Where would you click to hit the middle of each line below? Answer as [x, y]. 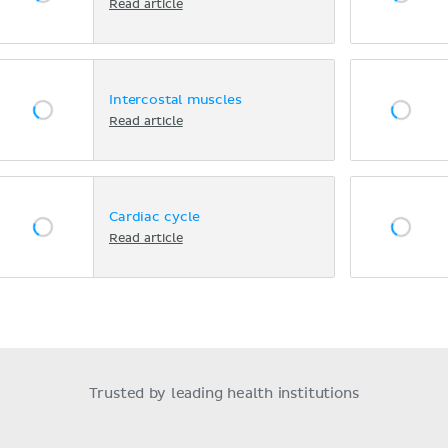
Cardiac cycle [154, 217]
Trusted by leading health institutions [224, 394]
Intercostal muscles [175, 100]
